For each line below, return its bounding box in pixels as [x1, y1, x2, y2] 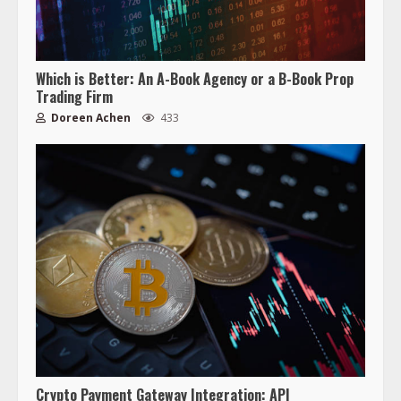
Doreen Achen [48, 110, 131, 126]
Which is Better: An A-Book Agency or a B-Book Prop [36, 68, 354, 90]
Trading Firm [36, 86, 113, 108]
